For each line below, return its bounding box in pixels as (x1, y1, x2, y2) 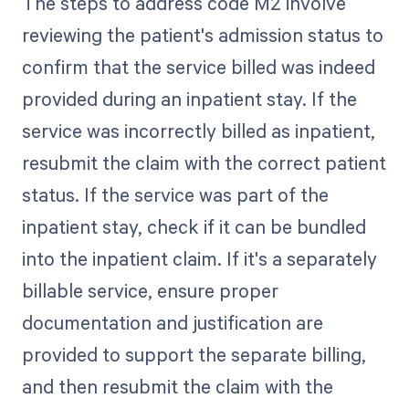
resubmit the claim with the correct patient (21, 149, 386, 175)
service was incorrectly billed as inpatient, (21, 117, 375, 143)
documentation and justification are (21, 309, 323, 335)
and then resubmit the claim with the (21, 372, 333, 399)
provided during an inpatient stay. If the (21, 85, 357, 111)
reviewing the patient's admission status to (21, 21, 383, 47)
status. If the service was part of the (21, 181, 329, 207)
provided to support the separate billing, (21, 341, 366, 367)
